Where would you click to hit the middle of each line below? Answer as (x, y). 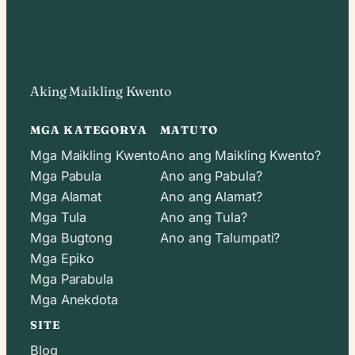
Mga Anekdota (74, 299)
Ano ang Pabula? (211, 176)
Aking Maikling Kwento (101, 92)
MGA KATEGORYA (89, 130)
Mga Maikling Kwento (95, 155)
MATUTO (189, 130)
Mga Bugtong (71, 237)
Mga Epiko (63, 258)
